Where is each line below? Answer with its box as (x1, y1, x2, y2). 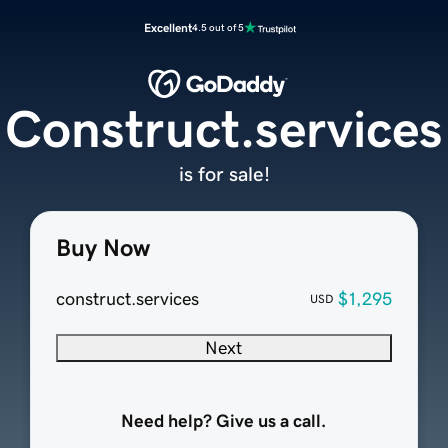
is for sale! (178, 164, 270, 185)
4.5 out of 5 (192, 22, 244, 33)
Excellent (144, 22, 192, 34)
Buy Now (55, 236, 150, 261)
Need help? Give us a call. (121, 412, 327, 431)
